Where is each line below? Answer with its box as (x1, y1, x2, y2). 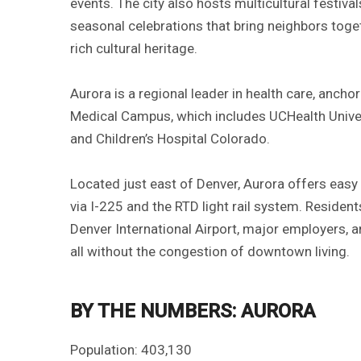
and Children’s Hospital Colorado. (70, 130, 270, 147)
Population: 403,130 (70, 341, 192, 358)
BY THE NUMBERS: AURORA (70, 299, 316, 322)
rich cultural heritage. (70, 39, 197, 56)
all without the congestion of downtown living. (70, 243, 350, 259)
